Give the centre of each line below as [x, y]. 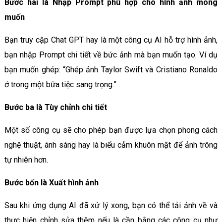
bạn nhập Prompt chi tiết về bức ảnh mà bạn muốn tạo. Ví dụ [111, 55]
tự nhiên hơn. [26, 160]
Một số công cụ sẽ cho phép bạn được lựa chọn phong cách [111, 130]
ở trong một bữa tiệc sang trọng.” [60, 85]
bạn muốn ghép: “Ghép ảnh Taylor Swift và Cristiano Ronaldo [111, 70]
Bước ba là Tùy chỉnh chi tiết [55, 108]
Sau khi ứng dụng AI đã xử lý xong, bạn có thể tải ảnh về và [111, 206]
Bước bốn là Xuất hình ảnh [51, 183]
